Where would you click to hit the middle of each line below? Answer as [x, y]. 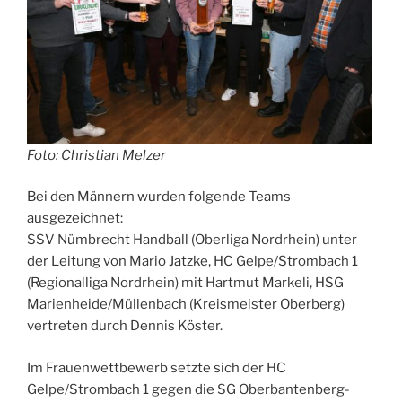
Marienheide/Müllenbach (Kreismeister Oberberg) [186, 304]
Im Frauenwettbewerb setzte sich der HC [157, 367]
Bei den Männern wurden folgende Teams [159, 197]
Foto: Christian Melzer [96, 155]
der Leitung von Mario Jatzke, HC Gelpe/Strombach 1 [192, 261]
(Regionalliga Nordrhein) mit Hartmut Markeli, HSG [185, 283]
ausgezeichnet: [75, 218]
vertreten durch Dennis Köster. [125, 326]
